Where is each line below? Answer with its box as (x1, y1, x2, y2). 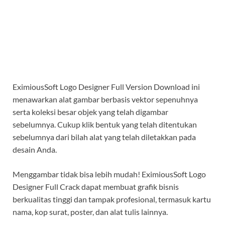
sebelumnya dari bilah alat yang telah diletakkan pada (13, 132, 196, 142)
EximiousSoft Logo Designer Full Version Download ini (13, 81, 200, 91)
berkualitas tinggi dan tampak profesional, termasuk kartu (13, 194, 211, 204)
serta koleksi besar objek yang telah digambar (13, 106, 168, 117)
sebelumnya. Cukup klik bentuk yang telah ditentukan (13, 119, 197, 129)
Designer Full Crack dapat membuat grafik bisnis (13, 181, 179, 191)
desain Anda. (13, 144, 57, 154)
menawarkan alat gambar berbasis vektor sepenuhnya (13, 94, 198, 104)
